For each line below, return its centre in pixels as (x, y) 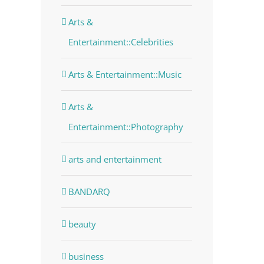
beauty (82, 224)
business (86, 256)
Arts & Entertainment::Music (125, 74)
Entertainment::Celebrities (121, 42)
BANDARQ (89, 191)
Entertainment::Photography (126, 126)
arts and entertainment (115, 159)
